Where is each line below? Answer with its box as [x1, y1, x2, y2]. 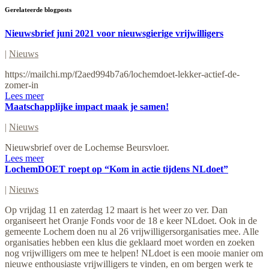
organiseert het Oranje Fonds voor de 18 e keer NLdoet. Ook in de [5, 215, 257, 226]
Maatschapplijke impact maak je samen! [5, 101, 169, 112]
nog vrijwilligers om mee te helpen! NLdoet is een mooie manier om [5, 247, 263, 258]
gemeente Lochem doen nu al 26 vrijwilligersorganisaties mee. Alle [5, 226, 259, 237]
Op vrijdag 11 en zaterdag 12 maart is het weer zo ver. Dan [5, 204, 228, 215]
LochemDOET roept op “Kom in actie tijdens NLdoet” [5, 163, 228, 174]
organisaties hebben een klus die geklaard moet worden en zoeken [5, 237, 255, 247]
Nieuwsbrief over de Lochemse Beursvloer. [5, 142, 169, 153]
